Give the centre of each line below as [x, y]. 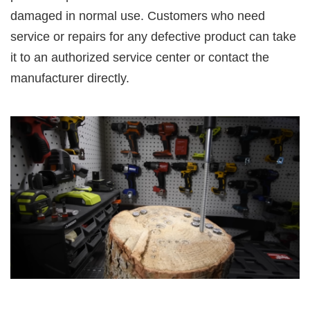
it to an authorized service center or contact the [140, 57]
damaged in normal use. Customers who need [138, 16]
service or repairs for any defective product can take [153, 36]
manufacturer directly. [70, 78]
